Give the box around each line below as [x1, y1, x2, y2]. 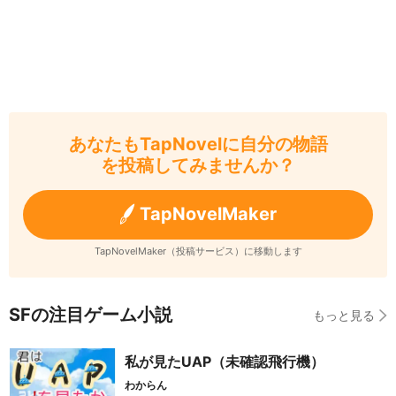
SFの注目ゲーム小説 [9, 304, 172, 326]
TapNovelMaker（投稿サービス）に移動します [94, 245, 302, 258]
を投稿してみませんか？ [101, 155, 295, 177]
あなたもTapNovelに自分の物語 [68, 133, 328, 156]
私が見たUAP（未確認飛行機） [125, 353, 325, 371]
